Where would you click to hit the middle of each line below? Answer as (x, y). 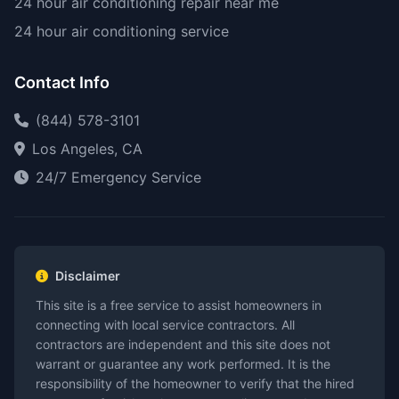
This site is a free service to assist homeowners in (179, 305)
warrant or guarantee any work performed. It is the (183, 364)
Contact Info (62, 82)
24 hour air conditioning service (122, 31)
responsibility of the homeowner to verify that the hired (195, 383)
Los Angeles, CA (87, 149)
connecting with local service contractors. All (165, 325)
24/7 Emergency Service (118, 177)
